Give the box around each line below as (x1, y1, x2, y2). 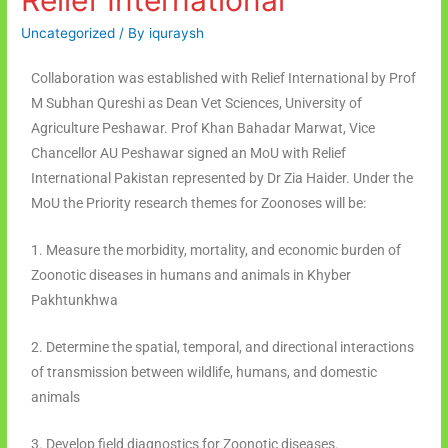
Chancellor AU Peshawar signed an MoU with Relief (31, 145, 347, 162)
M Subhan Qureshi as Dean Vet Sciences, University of (31, 95, 363, 112)
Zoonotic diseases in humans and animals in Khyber (31, 267, 352, 284)
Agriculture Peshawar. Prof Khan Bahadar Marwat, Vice (31, 120, 376, 137)
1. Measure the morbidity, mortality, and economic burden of (31, 242, 402, 259)
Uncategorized (21, 24, 116, 41)
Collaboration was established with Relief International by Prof (31, 70, 417, 87)
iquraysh (149, 24, 205, 41)
